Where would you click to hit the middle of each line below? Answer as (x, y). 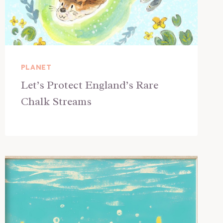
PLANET (36, 67)
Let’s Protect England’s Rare (89, 85)
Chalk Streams (56, 101)
